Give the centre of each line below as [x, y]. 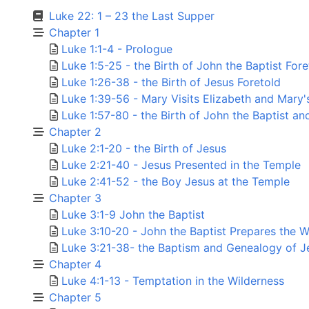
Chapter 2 [75, 131]
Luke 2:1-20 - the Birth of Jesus [144, 148]
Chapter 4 [75, 264]
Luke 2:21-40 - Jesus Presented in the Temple [181, 165]
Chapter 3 [75, 198]
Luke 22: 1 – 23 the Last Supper [132, 16]
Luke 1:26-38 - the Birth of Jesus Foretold [171, 82]
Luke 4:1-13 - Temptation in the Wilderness [173, 280]
